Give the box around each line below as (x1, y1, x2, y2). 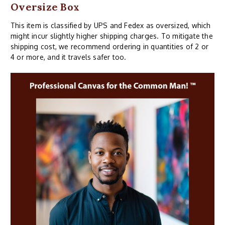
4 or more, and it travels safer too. (11, 53, 127, 62)
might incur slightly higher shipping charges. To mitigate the (11, 32, 213, 41)
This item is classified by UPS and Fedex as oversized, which (11, 21, 211, 30)
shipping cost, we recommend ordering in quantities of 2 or (11, 42, 209, 51)
